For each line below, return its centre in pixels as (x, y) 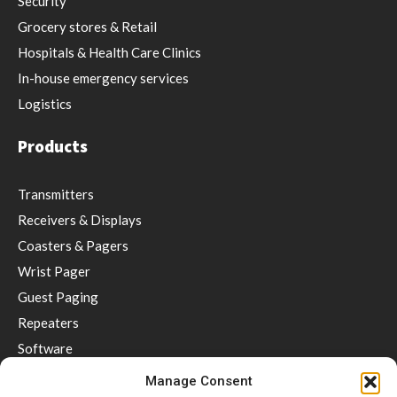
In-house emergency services (103, 78)
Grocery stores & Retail (87, 26)
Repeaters (48, 322)
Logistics (45, 103)
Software (45, 348)
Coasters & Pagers (73, 245)
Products (53, 147)
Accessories (53, 374)
